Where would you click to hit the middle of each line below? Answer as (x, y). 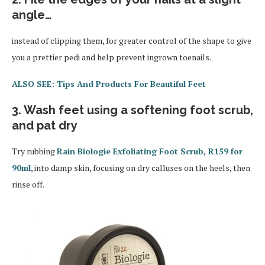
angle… (32, 15)
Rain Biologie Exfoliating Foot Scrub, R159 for (150, 151)
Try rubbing (34, 151)
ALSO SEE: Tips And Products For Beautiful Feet (109, 84)
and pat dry (45, 126)
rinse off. (28, 185)
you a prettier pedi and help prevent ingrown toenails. (112, 57)
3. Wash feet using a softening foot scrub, (132, 110)
